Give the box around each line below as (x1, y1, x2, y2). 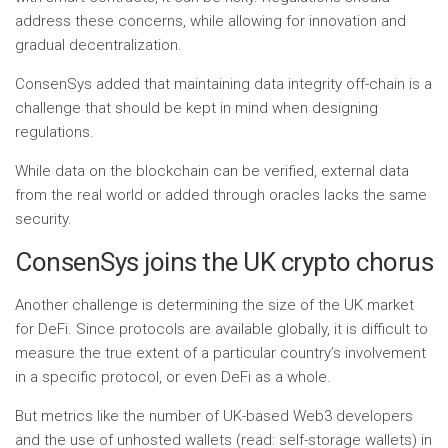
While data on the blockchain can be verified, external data (15, 162, 409, 180)
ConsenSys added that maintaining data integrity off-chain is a (15, 75, 432, 93)
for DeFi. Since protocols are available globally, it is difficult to (15, 320, 428, 338)
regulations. (15, 123, 94, 141)
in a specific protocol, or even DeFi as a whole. (15, 368, 331, 386)
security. (15, 210, 72, 228)
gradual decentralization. (15, 36, 182, 54)
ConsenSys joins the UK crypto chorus (15, 247, 433, 277)
